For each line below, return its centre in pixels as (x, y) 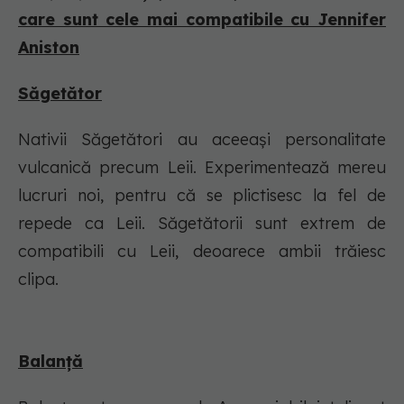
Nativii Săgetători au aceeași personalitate (202, 140)
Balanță (50, 362)
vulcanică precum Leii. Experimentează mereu (202, 168)
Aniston (49, 48)
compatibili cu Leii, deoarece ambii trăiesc (202, 252)
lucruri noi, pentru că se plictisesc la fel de (202, 196)
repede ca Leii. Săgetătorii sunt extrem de (202, 224)
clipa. (41, 280)
